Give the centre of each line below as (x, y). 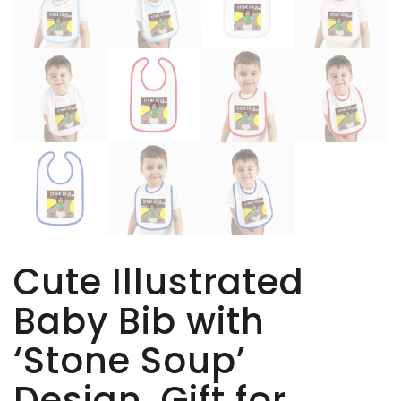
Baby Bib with (139, 322)
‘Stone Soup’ (130, 361)
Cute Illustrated (159, 282)
